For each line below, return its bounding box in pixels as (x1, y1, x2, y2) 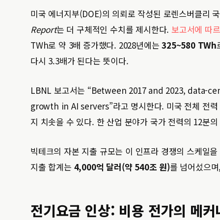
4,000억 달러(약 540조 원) (74, 161, 170, 173)
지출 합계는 (30, 161, 74, 173)
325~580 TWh (162, 39, 217, 51)
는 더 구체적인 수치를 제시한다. (56, 23, 172, 35)
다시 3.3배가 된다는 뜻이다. (30, 55, 129, 67)
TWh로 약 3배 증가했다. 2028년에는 (30, 39, 162, 51)
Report (30, 23, 56, 35)
